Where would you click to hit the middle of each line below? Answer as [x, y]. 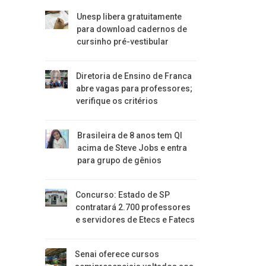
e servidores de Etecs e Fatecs [135, 220]
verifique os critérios [117, 101]
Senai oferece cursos [117, 254]
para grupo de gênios [119, 160]
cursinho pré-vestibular [122, 42]
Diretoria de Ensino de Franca [134, 76]
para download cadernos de [132, 29]
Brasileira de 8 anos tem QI [129, 135]
